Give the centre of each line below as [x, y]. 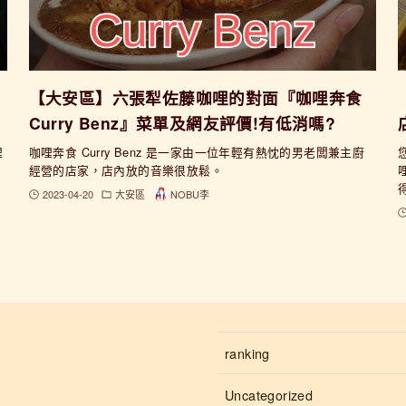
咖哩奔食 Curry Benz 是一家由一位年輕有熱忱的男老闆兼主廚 [197, 152]
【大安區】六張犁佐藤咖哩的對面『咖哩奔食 [195, 98]
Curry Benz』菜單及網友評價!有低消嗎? [182, 123]
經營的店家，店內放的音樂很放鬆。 [126, 170]
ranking [247, 353]
